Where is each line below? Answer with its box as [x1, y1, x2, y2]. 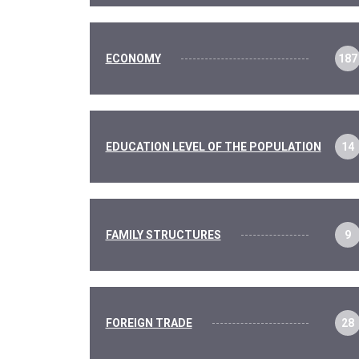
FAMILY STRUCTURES [105, 228, 221, 241]
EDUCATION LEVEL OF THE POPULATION [105, 139, 321, 153]
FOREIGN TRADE [105, 316, 192, 329]
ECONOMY [105, 51, 161, 65]
